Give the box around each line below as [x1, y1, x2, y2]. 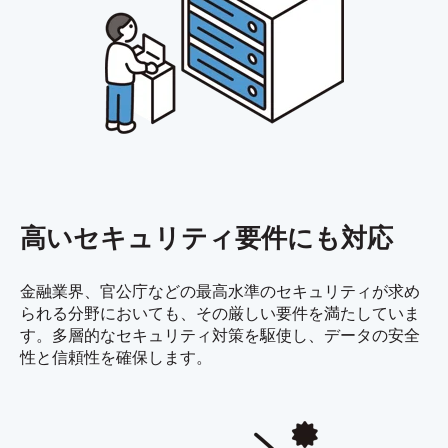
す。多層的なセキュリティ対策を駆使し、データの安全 [20, 325, 420, 345]
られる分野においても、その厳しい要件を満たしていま [20, 303, 420, 323]
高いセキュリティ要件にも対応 [20, 223, 393, 254]
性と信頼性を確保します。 [20, 347, 212, 367]
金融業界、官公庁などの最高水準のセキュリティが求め [20, 281, 420, 301]
